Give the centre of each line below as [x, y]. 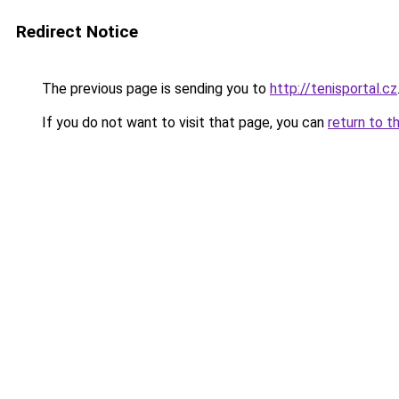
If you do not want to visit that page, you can [183, 122]
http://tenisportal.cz [334, 89]
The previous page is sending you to [154, 89]
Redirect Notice [77, 32]
